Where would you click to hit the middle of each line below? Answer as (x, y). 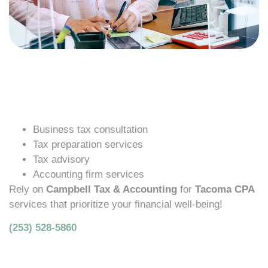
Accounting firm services (89, 174)
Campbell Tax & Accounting (112, 189)
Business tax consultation (90, 129)
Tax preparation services (88, 144)
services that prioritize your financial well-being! (116, 204)
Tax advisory (61, 159)
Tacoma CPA (225, 189)
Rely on (28, 189)
